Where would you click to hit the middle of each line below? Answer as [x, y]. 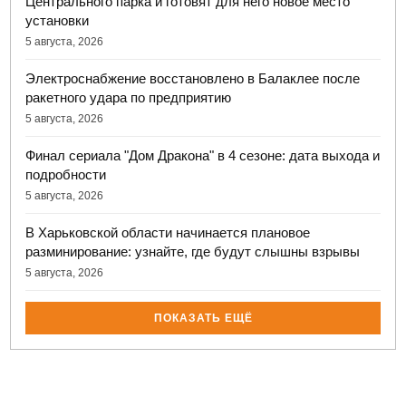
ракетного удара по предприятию [129, 97]
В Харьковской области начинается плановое [168, 232]
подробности [66, 174]
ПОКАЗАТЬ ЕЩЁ [203, 318]
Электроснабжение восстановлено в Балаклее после [193, 78]
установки [58, 20]
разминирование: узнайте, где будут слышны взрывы [193, 251]
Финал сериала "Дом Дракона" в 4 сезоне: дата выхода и [203, 155]
